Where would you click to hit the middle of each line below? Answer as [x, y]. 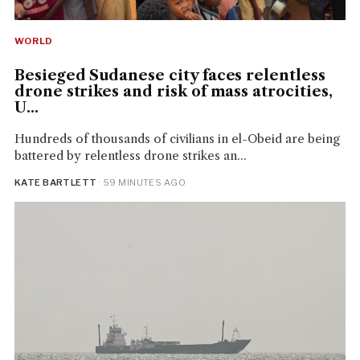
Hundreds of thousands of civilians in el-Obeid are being [177, 138]
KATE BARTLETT [55, 182]
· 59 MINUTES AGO [141, 182]
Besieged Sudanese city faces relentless [170, 75]
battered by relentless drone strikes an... [130, 155]
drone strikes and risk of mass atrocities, [173, 91]
